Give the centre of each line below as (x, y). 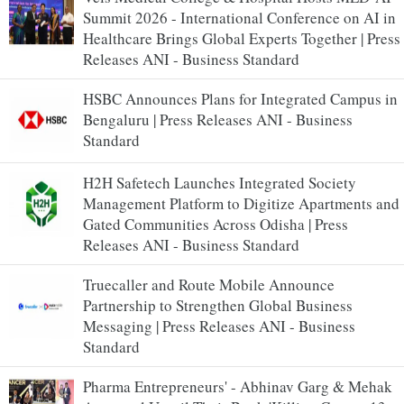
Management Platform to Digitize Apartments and (241, 203)
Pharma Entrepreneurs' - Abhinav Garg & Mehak (238, 386)
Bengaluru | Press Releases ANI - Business (218, 119)
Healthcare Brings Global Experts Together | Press (242, 38)
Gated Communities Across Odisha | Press (216, 224)
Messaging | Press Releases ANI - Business (219, 326)
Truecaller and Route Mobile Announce (209, 284)
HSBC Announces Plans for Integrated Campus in (240, 98)
